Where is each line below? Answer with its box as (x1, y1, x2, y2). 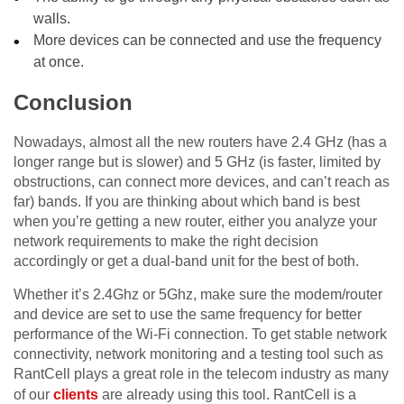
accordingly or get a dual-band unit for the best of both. (14, 253, 359, 270)
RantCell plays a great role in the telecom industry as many (14, 366, 389, 382)
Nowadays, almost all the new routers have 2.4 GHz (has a (14, 134, 387, 151)
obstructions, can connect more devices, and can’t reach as (14, 174, 390, 190)
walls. (33, 11, 71, 27)
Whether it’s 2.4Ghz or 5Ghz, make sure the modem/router (14, 287, 382, 303)
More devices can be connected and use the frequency (33, 32, 382, 49)
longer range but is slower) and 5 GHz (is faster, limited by (14, 154, 381, 170)
